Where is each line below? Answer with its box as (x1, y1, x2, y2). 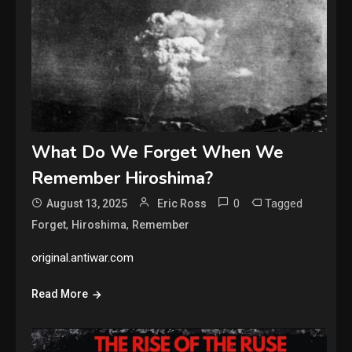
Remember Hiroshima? (31, 167, 214, 191)
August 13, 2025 (46, 197, 128, 211)
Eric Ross (157, 197, 207, 211)
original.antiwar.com (31, 251, 134, 266)
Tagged (265, 196, 303, 211)
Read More (31, 288, 89, 301)
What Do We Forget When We (31, 141, 284, 165)
